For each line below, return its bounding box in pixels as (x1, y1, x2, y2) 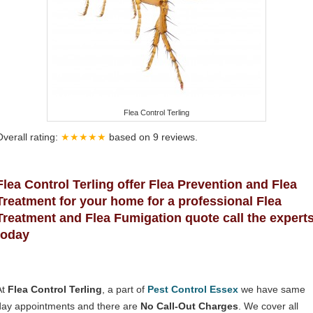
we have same (238, 284, 305, 295)
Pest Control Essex (147, 284, 238, 295)
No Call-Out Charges (140, 300, 238, 312)
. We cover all (238, 300, 298, 312)
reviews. (161, 131, 198, 143)
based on (109, 131, 153, 143)
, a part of (102, 284, 147, 295)
